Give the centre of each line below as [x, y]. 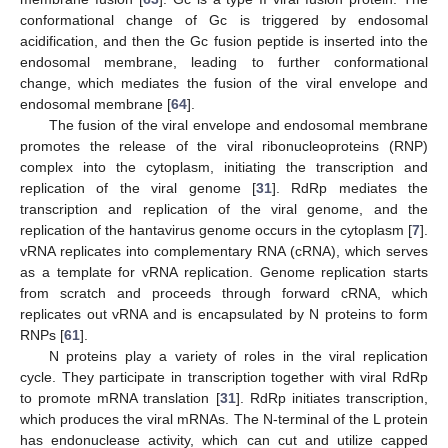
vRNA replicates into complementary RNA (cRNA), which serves [224, 251]
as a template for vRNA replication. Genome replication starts [224, 272]
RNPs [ [42, 335]
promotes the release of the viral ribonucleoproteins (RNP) [224, 146]
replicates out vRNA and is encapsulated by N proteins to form [224, 314]
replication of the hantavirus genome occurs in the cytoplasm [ [216, 230]
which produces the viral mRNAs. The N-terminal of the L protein [224, 419]
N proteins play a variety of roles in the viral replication [238, 356]
